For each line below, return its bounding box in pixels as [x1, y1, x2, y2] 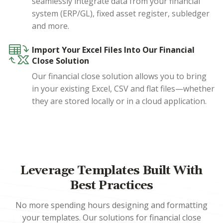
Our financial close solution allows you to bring [32, 71, 207, 82]
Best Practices [70, 178, 153, 194]
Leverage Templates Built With [20, 163, 203, 179]
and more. [32, 20, 69, 32]
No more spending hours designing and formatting [15, 200, 208, 211]
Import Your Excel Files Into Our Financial [32, 44, 195, 56]
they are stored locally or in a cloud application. [32, 96, 207, 107]
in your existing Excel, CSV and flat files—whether [32, 83, 215, 95]
